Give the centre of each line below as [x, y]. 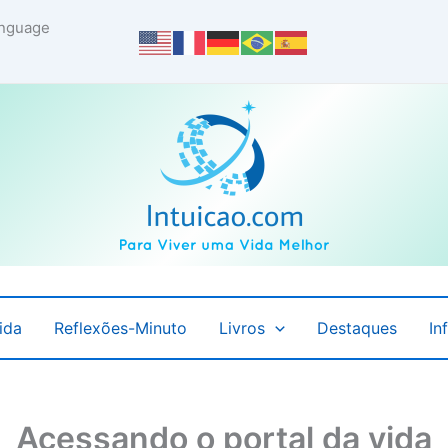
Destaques [357, 327]
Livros [242, 327]
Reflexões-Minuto [121, 327]
